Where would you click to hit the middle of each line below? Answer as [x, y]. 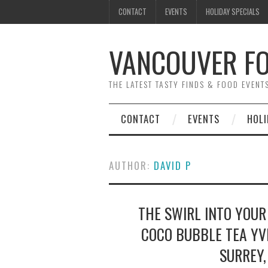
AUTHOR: [131, 165]
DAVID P [173, 165]
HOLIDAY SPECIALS [233, 12]
